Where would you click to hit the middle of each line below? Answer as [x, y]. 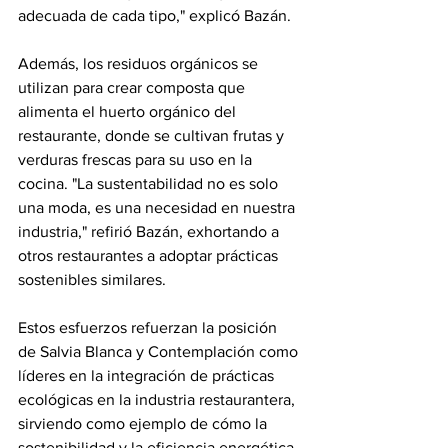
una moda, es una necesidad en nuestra [158, 207]
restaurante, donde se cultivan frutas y [153, 135]
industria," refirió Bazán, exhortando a [150, 231]
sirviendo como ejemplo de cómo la [144, 423]
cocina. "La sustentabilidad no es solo [150, 183]
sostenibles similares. [92, 279]
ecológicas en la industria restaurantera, [158, 399]
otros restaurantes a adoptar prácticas [150, 255]
